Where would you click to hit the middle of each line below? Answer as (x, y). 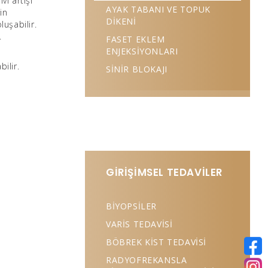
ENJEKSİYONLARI (142, 51)
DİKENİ (121, 21)
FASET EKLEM (135, 39)
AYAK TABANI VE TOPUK (159, 9)
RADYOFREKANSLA (147, 260)
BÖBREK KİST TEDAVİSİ (156, 242)
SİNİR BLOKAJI (137, 69)
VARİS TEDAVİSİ (139, 224)
